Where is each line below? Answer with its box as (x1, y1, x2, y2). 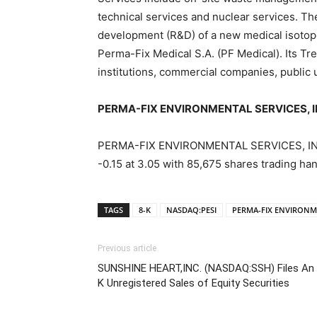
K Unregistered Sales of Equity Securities (98, 277, 289, 289)
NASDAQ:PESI (166, 204, 217, 215)
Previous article (98, 243, 156, 253)
